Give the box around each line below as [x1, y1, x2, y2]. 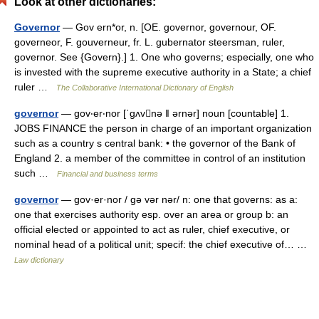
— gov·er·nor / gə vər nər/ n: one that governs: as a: [58, 194, 298, 205]
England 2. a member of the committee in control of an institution [14, 152, 305, 164]
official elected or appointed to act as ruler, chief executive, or [14, 224, 290, 235]
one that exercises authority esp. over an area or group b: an [14, 209, 288, 220]
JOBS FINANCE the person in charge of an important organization [14, 122, 312, 134]
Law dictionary [14, 256, 64, 264]
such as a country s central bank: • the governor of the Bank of [14, 137, 296, 149]
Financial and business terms [57, 169, 158, 178]
